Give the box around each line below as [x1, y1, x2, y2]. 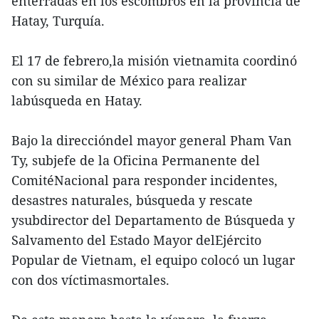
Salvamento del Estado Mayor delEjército [11, 231, 261, 249]
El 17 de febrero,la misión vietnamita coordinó [11, 52, 297, 70]
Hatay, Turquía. [11, 12, 105, 30]
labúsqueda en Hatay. [11, 92, 142, 110]
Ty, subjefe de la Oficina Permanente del [11, 152, 260, 169]
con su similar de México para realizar [11, 72, 246, 90]
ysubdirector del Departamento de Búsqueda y [11, 211, 295, 229]
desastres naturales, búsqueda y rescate [11, 192, 253, 209]
